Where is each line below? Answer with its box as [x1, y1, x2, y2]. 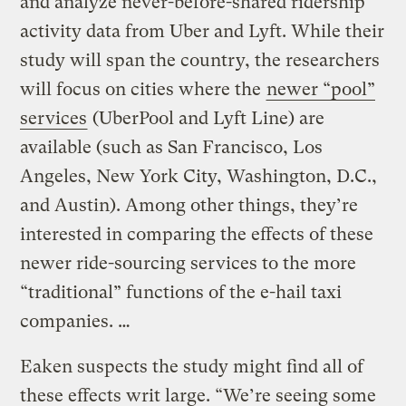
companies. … [20, 311, 131, 333]
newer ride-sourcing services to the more [20, 253, 357, 275]
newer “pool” [266, 79, 376, 101]
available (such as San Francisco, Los [20, 137, 324, 159]
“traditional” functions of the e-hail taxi [20, 282, 343, 304]
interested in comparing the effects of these [20, 224, 374, 246]
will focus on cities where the [20, 79, 266, 101]
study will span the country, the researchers [20, 50, 381, 72]
